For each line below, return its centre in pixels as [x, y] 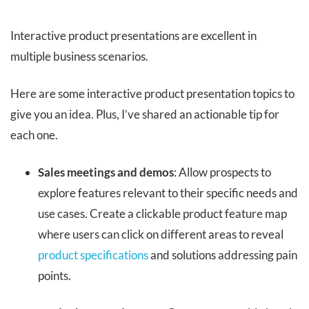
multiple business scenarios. [79, 57]
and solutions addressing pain [223, 255]
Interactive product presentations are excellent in [133, 36]
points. [54, 276]
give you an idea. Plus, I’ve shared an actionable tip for [145, 114]
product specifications [93, 255]
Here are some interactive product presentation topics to [152, 94]
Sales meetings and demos [106, 172]
